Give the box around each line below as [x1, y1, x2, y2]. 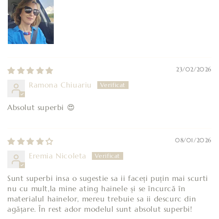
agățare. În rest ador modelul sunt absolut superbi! [7, 204, 193, 214]
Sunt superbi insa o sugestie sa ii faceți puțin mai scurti [7, 173, 208, 183]
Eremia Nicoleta [29, 151, 87, 160]
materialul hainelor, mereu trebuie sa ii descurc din [7, 194, 197, 203]
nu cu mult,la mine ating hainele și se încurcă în [7, 183, 186, 193]
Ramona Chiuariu [29, 80, 92, 89]
